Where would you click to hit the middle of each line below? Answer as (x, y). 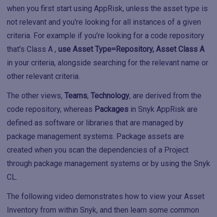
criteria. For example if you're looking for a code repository (106, 36)
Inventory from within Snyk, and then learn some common (103, 210)
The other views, (36, 96)
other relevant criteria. (43, 76)
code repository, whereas (51, 109)
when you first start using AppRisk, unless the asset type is (107, 8)
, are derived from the (165, 96)
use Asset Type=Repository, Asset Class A (131, 49)
